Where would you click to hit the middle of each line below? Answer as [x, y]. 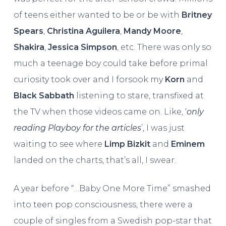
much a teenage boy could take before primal [110, 63]
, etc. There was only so [164, 47]
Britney [196, 15]
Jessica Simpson [82, 47]
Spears [28, 31]
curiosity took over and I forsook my [89, 79]
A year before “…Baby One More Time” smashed [112, 188]
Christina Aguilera [83, 31]
